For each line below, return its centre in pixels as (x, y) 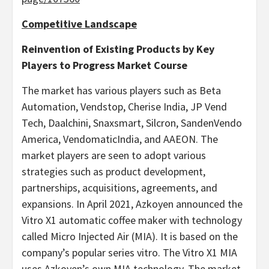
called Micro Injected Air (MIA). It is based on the (130, 236)
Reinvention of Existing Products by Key (118, 49)
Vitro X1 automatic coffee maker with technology (132, 220)
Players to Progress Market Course (104, 65)
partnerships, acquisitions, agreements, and (119, 188)
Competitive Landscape (79, 24)
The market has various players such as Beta (121, 90)
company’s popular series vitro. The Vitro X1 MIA (129, 252)
